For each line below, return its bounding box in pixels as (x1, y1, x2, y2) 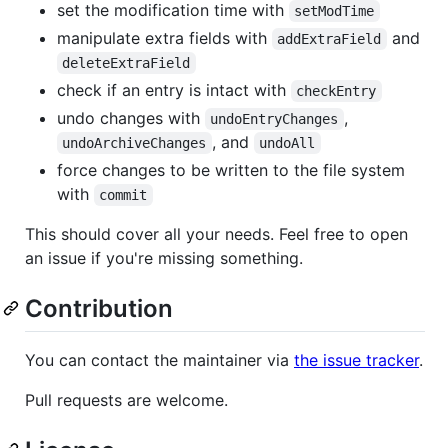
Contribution (25, 294, 173, 324)
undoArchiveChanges (62, 135, 207, 152)
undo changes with (57, 108, 205, 129)
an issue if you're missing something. (25, 248, 303, 269)
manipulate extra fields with (57, 28, 272, 49)
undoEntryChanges (210, 111, 339, 128)
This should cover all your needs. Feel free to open (25, 224, 408, 245)
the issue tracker (294, 350, 419, 371)
